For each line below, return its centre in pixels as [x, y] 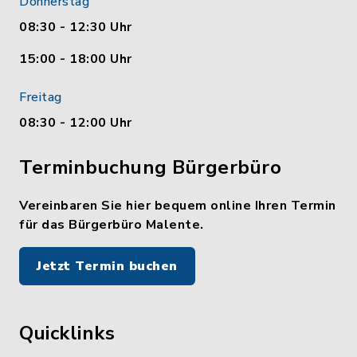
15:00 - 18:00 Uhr [76, 59]
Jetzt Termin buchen [107, 266]
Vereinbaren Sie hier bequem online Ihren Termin [178, 206]
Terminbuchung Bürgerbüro [150, 167]
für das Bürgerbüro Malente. [112, 225]
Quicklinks [67, 333]
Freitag [41, 97]
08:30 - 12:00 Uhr [76, 123]
